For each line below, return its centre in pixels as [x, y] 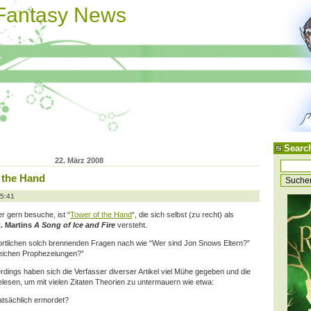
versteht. [131, 225]
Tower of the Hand [101, 214]
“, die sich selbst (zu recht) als [183, 214]
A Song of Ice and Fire [75, 225]
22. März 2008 [79, 160]
